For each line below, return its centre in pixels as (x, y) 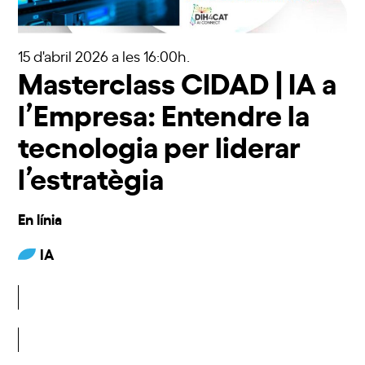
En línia (40, 218)
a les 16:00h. (151, 55)
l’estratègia (91, 176)
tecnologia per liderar (160, 144)
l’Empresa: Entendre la (164, 112)
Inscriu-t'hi (182, 318)
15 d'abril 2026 (65, 55)
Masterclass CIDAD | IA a (178, 81)
